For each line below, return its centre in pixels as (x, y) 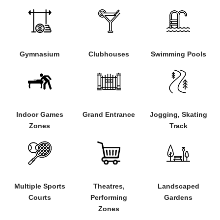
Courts (40, 197)
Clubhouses (109, 54)
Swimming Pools (178, 54)
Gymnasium (40, 54)
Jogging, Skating (178, 114)
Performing (109, 198)
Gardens (179, 197)
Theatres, (109, 186)
